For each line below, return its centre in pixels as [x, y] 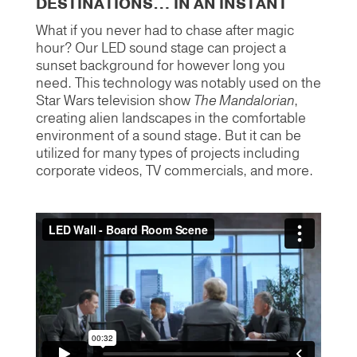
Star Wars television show [114, 101]
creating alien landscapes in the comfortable [171, 119]
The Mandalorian [243, 101]
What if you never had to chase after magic [165, 31]
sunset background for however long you [160, 66]
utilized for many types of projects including [167, 154]
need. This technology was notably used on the [178, 84]
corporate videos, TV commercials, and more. [174, 171]
